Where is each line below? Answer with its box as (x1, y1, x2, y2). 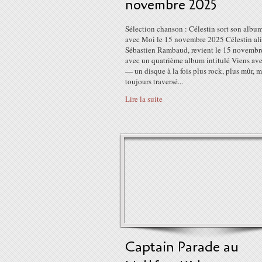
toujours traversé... (125, 76, 183, 87)
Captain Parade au (125, 237, 239, 257)
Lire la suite (125, 94, 163, 104)
